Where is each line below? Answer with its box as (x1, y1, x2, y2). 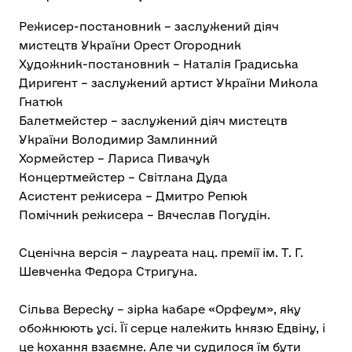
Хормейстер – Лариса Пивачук (19, 152, 210, 166)
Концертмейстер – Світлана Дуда (19, 170, 228, 185)
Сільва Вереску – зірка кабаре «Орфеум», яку (19, 302, 301, 317)
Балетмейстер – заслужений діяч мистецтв (19, 114, 288, 128)
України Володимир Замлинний (19, 133, 218, 147)
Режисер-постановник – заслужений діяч (19, 20, 279, 34)
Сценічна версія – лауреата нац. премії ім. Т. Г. (19, 246, 303, 260)
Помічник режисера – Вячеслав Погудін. (19, 208, 270, 222)
